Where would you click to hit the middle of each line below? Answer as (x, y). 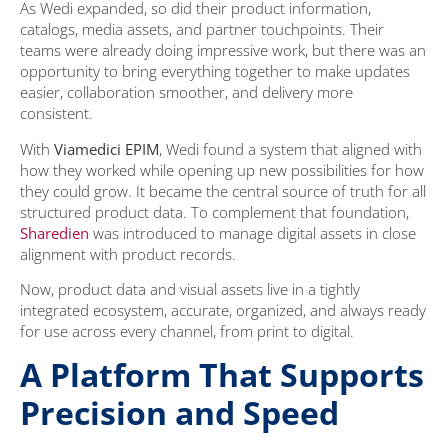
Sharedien (54, 232)
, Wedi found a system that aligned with (290, 148)
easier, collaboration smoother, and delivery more (186, 92)
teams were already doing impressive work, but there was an (223, 50)
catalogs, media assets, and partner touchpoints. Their (202, 29)
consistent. (56, 113)
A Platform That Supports (222, 375)
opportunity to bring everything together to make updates (215, 71)
